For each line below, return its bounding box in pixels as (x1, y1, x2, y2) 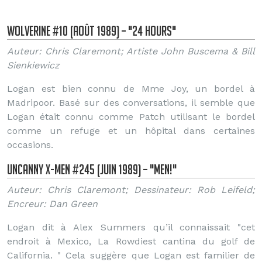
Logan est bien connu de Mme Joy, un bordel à (7, 83, 255, 94)
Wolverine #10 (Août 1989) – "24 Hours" (7, 23, 176, 39)
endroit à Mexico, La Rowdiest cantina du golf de (7, 236, 255, 247)
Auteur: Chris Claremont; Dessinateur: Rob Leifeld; (7, 184, 255, 195)
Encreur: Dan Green (7, 198, 98, 209)
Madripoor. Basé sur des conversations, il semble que (7, 97, 255, 108)
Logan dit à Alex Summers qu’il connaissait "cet (7, 222, 255, 233)
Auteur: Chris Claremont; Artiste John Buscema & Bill (7, 46, 255, 57)
